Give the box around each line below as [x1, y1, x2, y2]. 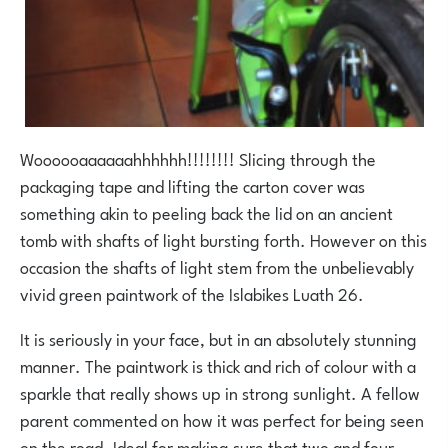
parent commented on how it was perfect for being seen [20, 404, 424, 433]
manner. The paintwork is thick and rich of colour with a [20, 350, 416, 379]
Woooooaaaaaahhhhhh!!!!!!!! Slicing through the [20, 143, 376, 172]
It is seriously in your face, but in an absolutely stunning [20, 323, 417, 352]
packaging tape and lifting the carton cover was [20, 170, 365, 199]
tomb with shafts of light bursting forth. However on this [20, 224, 427, 253]
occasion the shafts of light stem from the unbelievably [20, 251, 414, 280]
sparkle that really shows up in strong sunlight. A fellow [20, 377, 420, 406]
